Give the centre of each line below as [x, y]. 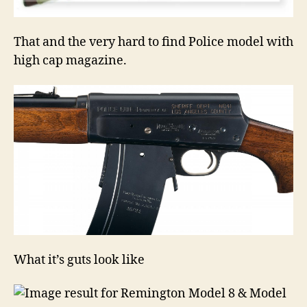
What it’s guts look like [79, 260]
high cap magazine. [70, 60]
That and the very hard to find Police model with [153, 42]
